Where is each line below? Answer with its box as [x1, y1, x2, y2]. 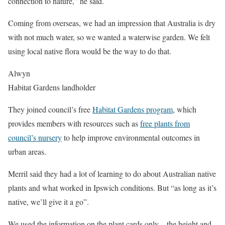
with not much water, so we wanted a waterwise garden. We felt [8, 32, 210, 43]
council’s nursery [8, 132, 62, 143]
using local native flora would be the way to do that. [8, 46, 171, 57]
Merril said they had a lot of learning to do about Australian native [8, 168, 216, 179]
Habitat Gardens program [92, 104, 173, 115]
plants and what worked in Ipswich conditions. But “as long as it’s [8, 182, 216, 193]
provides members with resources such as [8, 118, 140, 129]
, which [173, 104, 196, 115]
